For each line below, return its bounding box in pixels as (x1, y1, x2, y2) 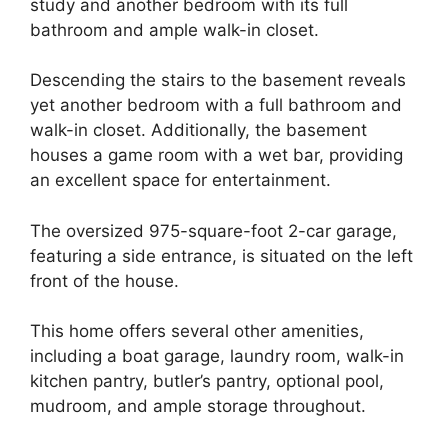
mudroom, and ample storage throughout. (30, 396, 366, 417)
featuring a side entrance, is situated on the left (30, 245, 413, 266)
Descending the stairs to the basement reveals (30, 70, 406, 91)
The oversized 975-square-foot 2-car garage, (30, 220, 397, 241)
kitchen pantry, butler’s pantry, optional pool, (30, 371, 384, 392)
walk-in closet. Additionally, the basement (30, 120, 367, 141)
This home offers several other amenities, (30, 321, 364, 342)
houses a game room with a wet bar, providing (30, 145, 403, 166)
